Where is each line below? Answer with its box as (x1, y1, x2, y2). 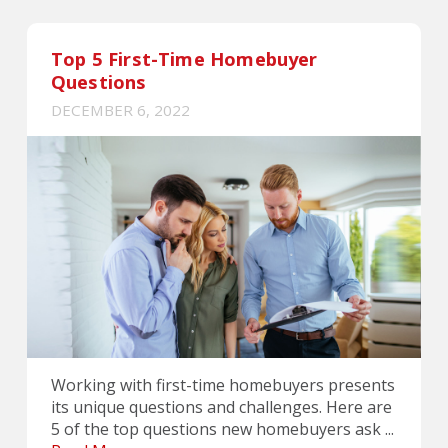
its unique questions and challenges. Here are (50, 395, 392, 418)
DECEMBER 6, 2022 (50, 100, 190, 121)
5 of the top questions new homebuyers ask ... (50, 417, 394, 440)
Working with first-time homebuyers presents (50, 373, 395, 396)
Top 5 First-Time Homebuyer (50, 46, 318, 72)
